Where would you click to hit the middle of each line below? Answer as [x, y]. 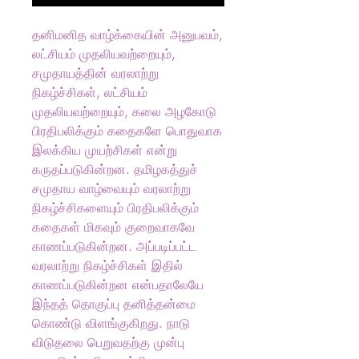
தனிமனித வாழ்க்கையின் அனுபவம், [127, 35]
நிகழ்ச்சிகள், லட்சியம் [90, 93]
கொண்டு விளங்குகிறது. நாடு [111, 323]
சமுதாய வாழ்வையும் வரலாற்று [111, 189]
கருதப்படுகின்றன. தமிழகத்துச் [115, 169]
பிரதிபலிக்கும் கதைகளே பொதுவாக [127, 131]
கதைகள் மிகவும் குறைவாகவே [113, 227]
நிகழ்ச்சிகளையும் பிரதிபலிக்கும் [115, 208]
